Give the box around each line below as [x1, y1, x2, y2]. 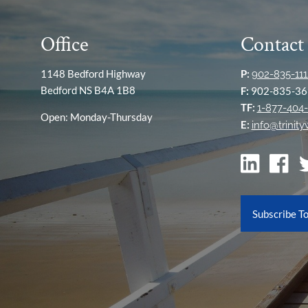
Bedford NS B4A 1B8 [41, 83, 136, 96]
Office [41, 32, 89, 59]
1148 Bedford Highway [41, 67, 146, 80]
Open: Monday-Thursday [41, 110, 153, 123]
